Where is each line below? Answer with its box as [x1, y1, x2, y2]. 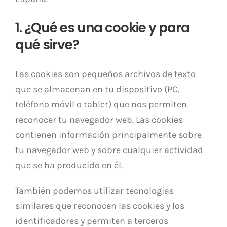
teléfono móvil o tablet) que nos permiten [15, 99, 187, 110]
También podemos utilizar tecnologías [15, 185, 174, 196]
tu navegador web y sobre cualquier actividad [15, 144, 203, 156]
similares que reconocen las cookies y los [15, 200, 184, 211]
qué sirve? [15, 35, 79, 54]
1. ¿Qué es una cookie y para [15, 19, 190, 37]
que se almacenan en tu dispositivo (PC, [15, 84, 180, 95]
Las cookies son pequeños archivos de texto [15, 68, 196, 80]
